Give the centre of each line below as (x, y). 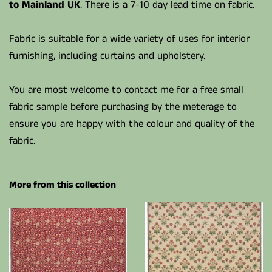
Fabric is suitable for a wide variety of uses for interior (129, 39)
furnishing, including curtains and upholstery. (107, 56)
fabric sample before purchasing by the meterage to (123, 107)
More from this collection (63, 185)
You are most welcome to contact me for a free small (126, 90)
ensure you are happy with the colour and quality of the (132, 124)
